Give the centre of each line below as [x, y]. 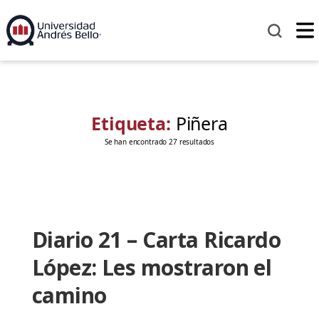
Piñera [202, 124]
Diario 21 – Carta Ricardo [156, 240]
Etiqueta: [134, 124]
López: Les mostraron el [152, 268]
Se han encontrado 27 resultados [159, 142]
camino [69, 296]
